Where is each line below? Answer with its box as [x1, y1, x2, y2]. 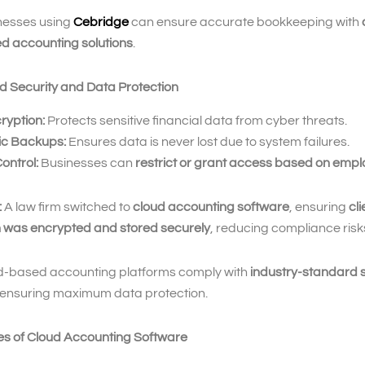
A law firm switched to [2, 200, 133, 214]
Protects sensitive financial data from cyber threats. [45, 114, 347, 128]
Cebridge [73, 15, 129, 29]
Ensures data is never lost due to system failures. [66, 135, 350, 149]
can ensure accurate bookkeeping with [129, 15, 362, 29]
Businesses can [38, 156, 135, 170]
